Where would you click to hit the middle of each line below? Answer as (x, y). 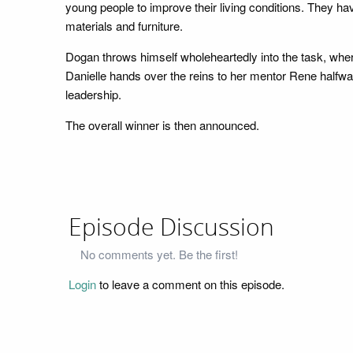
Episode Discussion (171, 227)
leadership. (93, 94)
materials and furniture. (124, 25)
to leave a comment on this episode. (190, 284)
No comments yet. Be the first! (159, 255)
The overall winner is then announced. (162, 124)
